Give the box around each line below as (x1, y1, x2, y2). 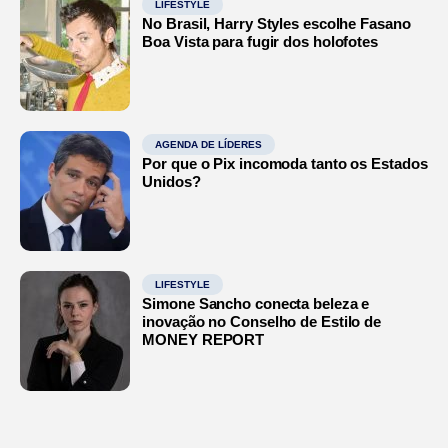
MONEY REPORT (142, 330, 265, 348)
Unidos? (142, 172, 201, 190)
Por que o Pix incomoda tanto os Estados (142, 154, 428, 172)
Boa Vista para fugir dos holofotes (142, 32, 378, 50)
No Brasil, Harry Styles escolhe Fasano (142, 14, 411, 32)
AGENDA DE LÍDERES (155, 138, 263, 150)
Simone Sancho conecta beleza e (142, 294, 370, 312)
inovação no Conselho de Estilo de (142, 312, 382, 330)
